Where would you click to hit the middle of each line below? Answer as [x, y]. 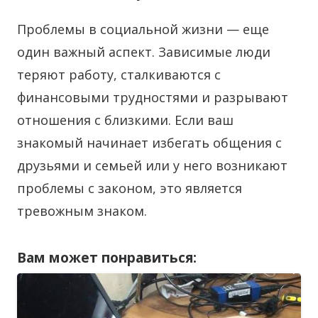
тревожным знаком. [82, 211]
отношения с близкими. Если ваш [125, 120]
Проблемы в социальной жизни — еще [143, 29]
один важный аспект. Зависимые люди [144, 52]
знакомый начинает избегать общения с [149, 143]
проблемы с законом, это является [130, 188]
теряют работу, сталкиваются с [119, 75]
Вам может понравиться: [107, 257]
